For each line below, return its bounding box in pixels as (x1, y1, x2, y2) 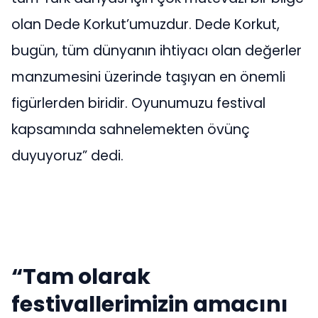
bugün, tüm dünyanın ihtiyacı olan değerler (11, 41, 302, 61)
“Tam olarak (11, 261, 150, 292)
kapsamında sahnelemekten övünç (11, 120, 250, 140)
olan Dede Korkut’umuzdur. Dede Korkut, (11, 15, 280, 35)
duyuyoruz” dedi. (11, 146, 124, 166)
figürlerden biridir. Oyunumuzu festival (11, 94, 265, 114)
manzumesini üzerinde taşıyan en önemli (11, 67, 285, 87)
